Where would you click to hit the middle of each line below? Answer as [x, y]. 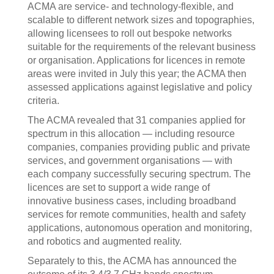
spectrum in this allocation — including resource [131, 134]
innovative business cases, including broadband [132, 201]
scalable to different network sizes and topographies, [141, 20]
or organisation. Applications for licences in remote [136, 60]
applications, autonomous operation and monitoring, [140, 228]
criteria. [43, 101]
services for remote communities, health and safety [137, 214]
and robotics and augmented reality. [105, 241]
